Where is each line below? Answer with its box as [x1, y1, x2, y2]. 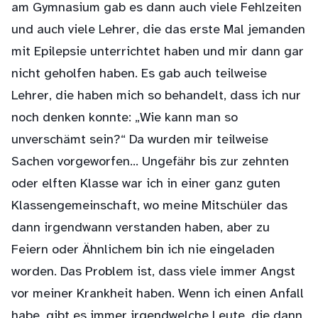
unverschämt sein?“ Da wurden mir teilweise [11, 133, 268, 148]
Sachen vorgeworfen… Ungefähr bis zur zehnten [11, 155, 289, 170]
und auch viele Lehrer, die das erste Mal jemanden [11, 23, 305, 38]
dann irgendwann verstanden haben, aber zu [11, 221, 270, 236]
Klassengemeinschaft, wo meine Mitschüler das [11, 199, 287, 214]
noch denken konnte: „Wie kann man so [11, 111, 238, 126]
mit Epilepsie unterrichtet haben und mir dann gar [11, 45, 304, 60]
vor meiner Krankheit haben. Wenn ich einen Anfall [11, 287, 304, 302]
